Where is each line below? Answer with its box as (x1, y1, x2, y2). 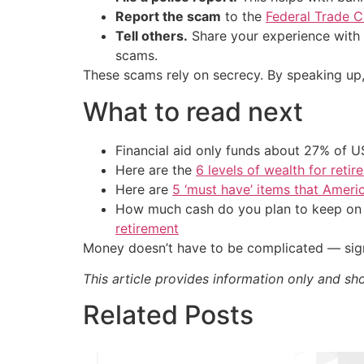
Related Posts (83, 299, 253, 331)
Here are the (115, 161, 196, 178)
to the (221, 8, 266, 25)
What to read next (83, 95, 303, 128)
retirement (115, 219, 179, 236)
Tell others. (115, 28, 188, 45)
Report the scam (115, 8, 221, 25)
